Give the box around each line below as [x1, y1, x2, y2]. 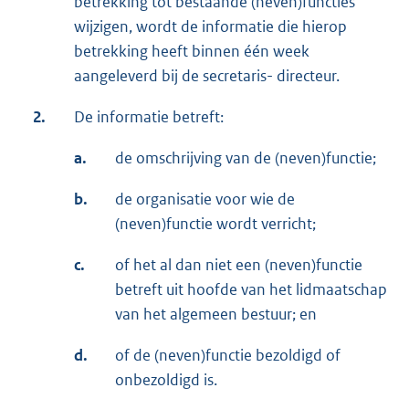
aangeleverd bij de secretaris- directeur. [74, 66, 340, 87]
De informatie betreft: [74, 107, 224, 128]
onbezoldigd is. [115, 370, 217, 391]
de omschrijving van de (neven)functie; [115, 148, 376, 169]
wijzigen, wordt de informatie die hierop [74, 16, 347, 37]
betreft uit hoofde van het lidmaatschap [115, 279, 387, 300]
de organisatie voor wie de [115, 189, 295, 210]
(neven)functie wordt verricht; [115, 214, 316, 235]
